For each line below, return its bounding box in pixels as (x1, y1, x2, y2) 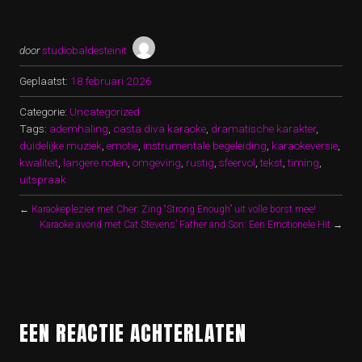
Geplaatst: (19, 74, 68, 87)
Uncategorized (69, 105, 140, 118)
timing (288, 156, 319, 169)
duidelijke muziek (19, 139, 102, 152)
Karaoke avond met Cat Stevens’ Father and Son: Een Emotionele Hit (40, 219, 330, 230)
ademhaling (49, 122, 108, 135)
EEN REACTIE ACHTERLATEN (19, 318, 246, 348)
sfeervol (219, 156, 255, 169)
